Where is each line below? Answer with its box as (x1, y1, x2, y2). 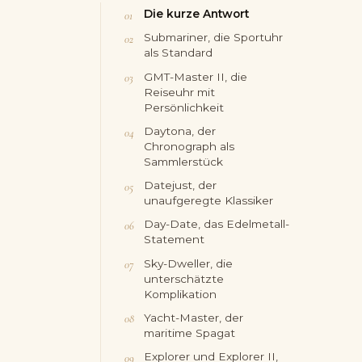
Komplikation (144, 287, 217, 301)
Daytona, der (144, 124, 217, 137)
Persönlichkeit (144, 100, 225, 114)
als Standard (144, 46, 213, 60)
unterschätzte (144, 271, 225, 285)
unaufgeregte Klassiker (144, 194, 274, 208)
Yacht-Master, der (144, 310, 244, 324)
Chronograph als (144, 139, 235, 153)
